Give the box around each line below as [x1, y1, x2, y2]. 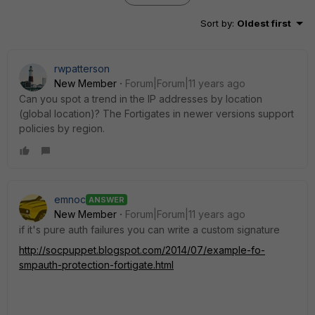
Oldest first [237, 18, 291, 29]
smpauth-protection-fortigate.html [19, 259, 174, 271]
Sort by [200, 18, 232, 29]
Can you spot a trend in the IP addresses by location [19, 93, 262, 105]
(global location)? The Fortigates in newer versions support [19, 108, 294, 120]
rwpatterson [54, 63, 110, 75]
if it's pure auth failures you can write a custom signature [19, 224, 280, 236]
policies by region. [19, 122, 105, 134]
